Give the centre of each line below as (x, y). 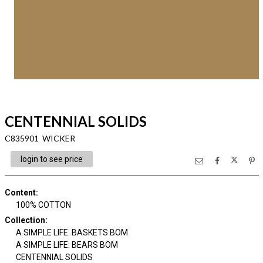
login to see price (51, 159)
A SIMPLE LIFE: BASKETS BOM (72, 232)
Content (20, 193)
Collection (25, 220)
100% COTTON (43, 205)
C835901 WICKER (40, 138)
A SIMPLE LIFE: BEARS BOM (67, 245)
